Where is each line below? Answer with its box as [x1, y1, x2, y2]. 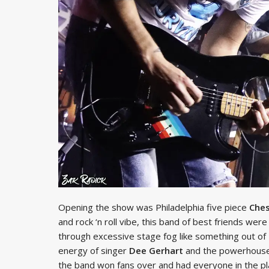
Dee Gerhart [129, 244, 183, 256]
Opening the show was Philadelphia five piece [58, 201, 249, 213]
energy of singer [58, 244, 129, 256]
